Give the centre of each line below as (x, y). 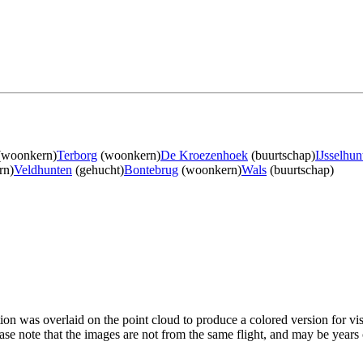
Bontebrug (151, 169)
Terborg (77, 155)
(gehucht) (98, 169)
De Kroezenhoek (204, 155)
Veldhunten (43, 169)
